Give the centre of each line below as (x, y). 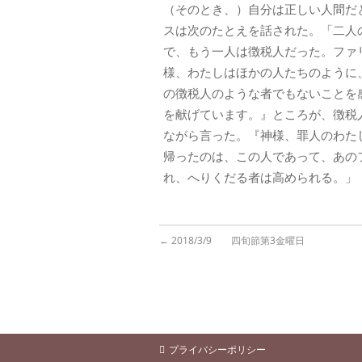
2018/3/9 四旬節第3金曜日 (238, 240)
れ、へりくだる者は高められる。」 (260, 177)
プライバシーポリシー (217, 349)
